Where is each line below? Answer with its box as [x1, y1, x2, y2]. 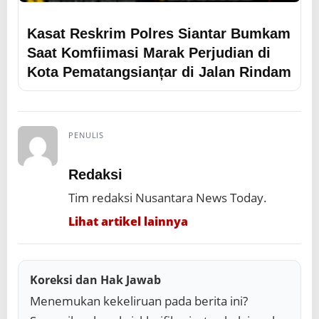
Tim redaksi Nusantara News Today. [68, 189, 267, 206]
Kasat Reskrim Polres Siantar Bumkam [27, 25, 291, 42]
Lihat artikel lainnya [68, 213, 188, 229]
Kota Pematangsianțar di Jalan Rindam [27, 63, 291, 80]
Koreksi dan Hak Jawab [30, 271, 161, 288]
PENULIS [68, 130, 105, 141]
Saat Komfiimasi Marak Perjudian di [27, 44, 271, 61]
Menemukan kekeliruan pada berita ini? [30, 292, 248, 309]
